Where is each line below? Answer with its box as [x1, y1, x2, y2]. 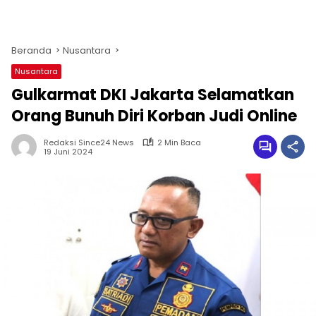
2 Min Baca [157, 136, 201, 148]
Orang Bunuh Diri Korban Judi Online [11, 104, 297, 127]
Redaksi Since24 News [44, 136, 134, 148]
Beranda [11, 43, 51, 57]
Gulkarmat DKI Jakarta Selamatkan [11, 83, 294, 106]
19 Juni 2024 [44, 146, 92, 158]
